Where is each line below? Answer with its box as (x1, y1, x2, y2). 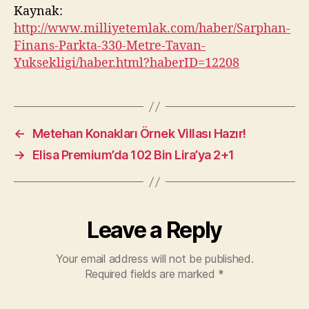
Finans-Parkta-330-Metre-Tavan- (14, 38, 206, 54)
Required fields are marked (84, 267, 219, 281)
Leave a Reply (87, 217, 222, 243)
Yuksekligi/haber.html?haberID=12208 (14, 55, 239, 71)
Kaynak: (14, 3, 63, 19)
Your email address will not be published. (55, 252, 254, 266)
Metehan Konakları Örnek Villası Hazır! (32, 126, 246, 141)
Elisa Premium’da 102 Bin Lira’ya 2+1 (32, 148, 235, 162)
